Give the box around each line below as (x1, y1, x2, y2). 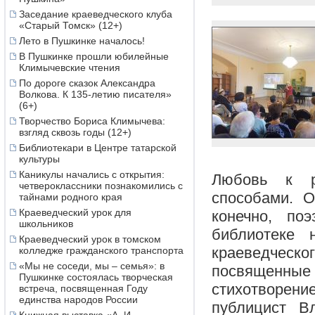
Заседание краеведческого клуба (19, 8, 172, 20)
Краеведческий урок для (19, 207, 131, 218)
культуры (19, 153, 60, 165)
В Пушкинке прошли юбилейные (19, 51, 169, 62)
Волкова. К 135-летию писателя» (19, 89, 172, 100)
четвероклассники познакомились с (19, 180, 183, 191)
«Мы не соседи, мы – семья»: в (19, 260, 165, 271)
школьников (19, 218, 73, 229)
